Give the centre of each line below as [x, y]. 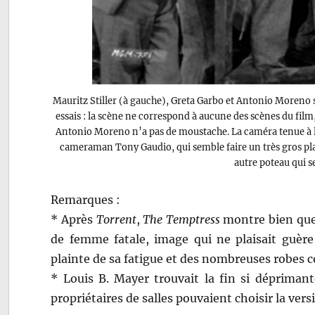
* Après [73, 219]
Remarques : [86, 199]
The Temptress [181, 219]
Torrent [116, 219]
